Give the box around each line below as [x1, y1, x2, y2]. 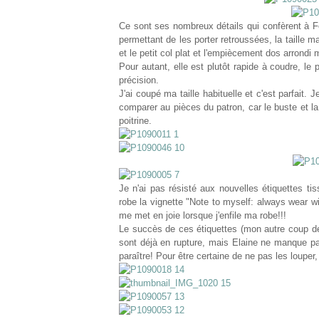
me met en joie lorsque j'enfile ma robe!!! [119, 210, 286, 221]
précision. [119, 75, 159, 85]
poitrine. [119, 115, 152, 126]
